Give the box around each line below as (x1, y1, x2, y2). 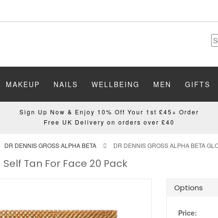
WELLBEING (91, 79, 140, 89)
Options (174, 182, 203, 193)
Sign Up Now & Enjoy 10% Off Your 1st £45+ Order (19, 108, 199, 116)
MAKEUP (6, 79, 40, 89)
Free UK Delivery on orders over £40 (43, 118, 175, 126)
